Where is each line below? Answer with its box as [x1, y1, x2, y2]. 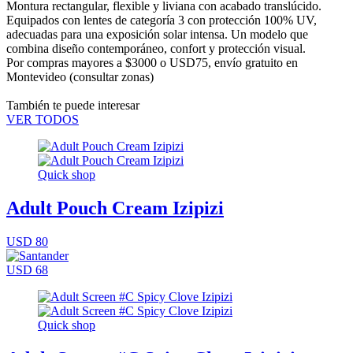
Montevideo [6, 69, 66, 84]
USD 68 [6, 262, 48, 277]
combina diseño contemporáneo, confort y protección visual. [6, 41, 306, 55]
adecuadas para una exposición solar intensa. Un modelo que [6, 27, 308, 41]
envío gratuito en [214, 55, 298, 69]
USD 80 [6, 234, 48, 248]
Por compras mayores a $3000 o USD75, [6, 55, 214, 69]
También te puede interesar [6, 98, 139, 112]
